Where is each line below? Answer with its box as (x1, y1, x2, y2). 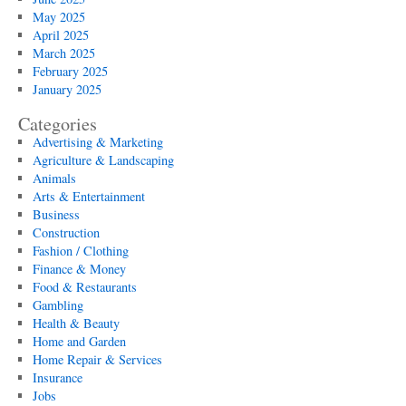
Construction (32, 224, 100, 241)
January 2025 (32, 81, 101, 98)
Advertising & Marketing (32, 133, 163, 150)
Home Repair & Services (32, 351, 162, 368)
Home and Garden (32, 333, 126, 350)
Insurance (32, 369, 82, 386)
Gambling (32, 296, 83, 314)
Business (32, 206, 80, 223)
